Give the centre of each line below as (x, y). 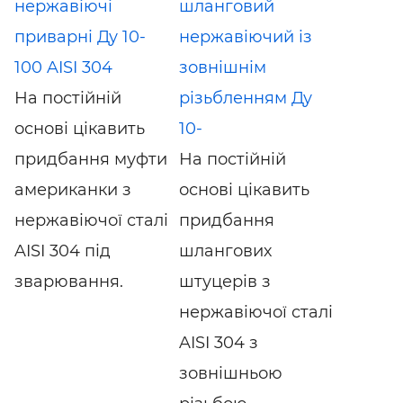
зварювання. (69, 281)
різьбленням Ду (245, 98)
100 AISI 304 (63, 67)
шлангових (225, 251)
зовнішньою (230, 373)
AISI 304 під (63, 251)
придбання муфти (91, 159)
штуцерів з (224, 281)
